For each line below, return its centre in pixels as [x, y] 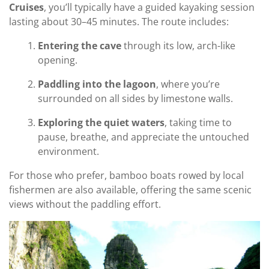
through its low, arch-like [178, 45]
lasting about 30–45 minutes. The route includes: [119, 21]
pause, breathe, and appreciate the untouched [144, 137]
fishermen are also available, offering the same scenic [130, 189]
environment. [68, 151]
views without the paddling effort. [85, 204]
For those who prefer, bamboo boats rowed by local [126, 175]
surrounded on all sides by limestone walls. [135, 98]
